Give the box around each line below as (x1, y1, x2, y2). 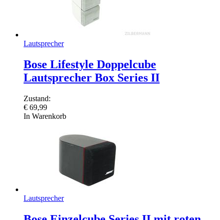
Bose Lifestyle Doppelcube (24, 58, 156, 71)
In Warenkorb (24, 112, 66, 121)
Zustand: (24, 94, 51, 103)
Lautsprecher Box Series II (24, 71, 160, 84)
